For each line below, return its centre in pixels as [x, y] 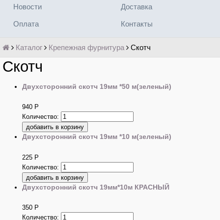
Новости [27, 7]
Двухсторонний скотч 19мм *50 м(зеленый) [97, 86]
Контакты [137, 24]
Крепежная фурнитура [86, 47]
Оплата [26, 24]
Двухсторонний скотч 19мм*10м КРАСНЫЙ [96, 187]
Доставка [136, 7]
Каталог [29, 47]
